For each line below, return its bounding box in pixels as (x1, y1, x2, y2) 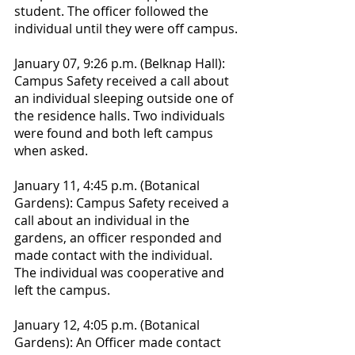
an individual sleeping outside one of (14, 90, 236, 107)
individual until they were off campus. (14, 20, 238, 37)
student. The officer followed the (14, 2, 212, 20)
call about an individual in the (14, 212, 193, 229)
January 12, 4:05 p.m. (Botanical (14, 316, 203, 334)
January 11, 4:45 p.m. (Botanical (14, 177, 203, 194)
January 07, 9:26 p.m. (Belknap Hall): (14, 55, 228, 72)
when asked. (14, 142, 88, 159)
